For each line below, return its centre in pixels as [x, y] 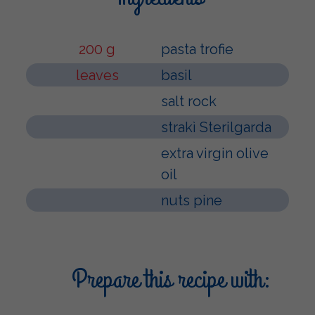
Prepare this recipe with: [172, 280]
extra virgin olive [215, 153]
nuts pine [192, 200]
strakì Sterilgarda [216, 127]
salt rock [189, 101]
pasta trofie [197, 49]
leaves [97, 75]
